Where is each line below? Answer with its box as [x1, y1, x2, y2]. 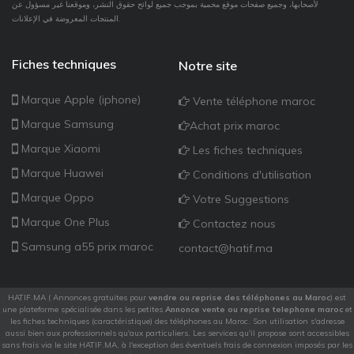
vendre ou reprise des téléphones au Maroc [149, 292, 330, 303]
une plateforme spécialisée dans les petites [2, 304, 165, 315]
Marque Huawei [18, 166, 104, 181]
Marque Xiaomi [18, 141, 100, 156]
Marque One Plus [18, 215, 110, 230]
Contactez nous [189, 216, 276, 231]
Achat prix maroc [189, 118, 280, 133]
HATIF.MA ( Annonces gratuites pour [8, 292, 149, 303]
